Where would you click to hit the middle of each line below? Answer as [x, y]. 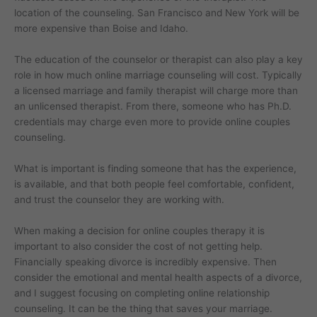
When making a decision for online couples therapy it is [139, 230]
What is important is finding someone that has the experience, [155, 168]
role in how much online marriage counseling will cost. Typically [158, 75]
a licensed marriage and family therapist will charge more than [156, 90]
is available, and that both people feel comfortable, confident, [154, 184]
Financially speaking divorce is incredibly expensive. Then [145, 261]
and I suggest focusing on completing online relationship [142, 293]
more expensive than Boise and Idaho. [101, 28]
